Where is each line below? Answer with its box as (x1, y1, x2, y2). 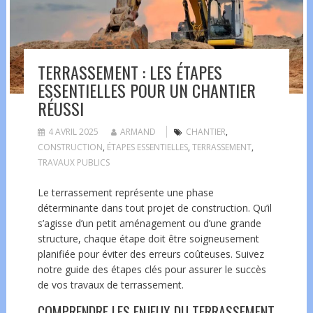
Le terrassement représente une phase (37, 185, 214, 199)
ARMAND (119, 125, 156, 138)
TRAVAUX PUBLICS (37, 156, 110, 168)
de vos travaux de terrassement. (37, 277, 184, 291)
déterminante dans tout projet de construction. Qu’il (37, 201, 272, 214)
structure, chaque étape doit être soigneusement (37, 231, 259, 245)
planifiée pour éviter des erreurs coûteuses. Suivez (37, 247, 264, 261)
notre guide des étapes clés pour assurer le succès (37, 262, 266, 276)
